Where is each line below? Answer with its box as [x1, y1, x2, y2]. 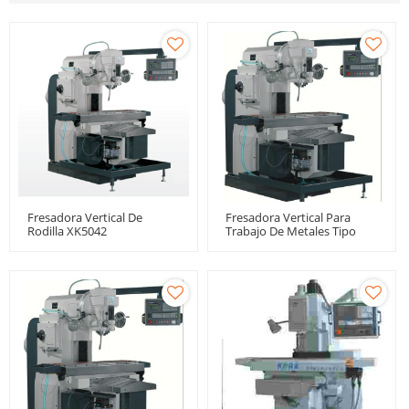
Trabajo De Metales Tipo [225, 223, 356, 239]
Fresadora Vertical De [27, 209, 142, 225]
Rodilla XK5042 [27, 223, 107, 239]
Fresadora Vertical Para [225, 209, 351, 225]
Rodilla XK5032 [225, 236, 305, 253]
